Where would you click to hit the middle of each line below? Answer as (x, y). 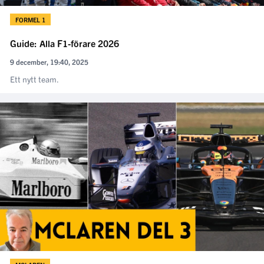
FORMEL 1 (30, 20)
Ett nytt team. (34, 79)
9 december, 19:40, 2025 (49, 62)
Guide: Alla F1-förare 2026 (65, 43)
